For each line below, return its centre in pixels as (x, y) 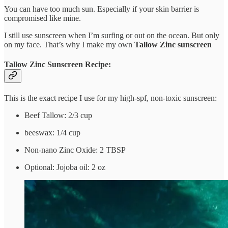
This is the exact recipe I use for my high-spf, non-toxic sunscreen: (110, 98)
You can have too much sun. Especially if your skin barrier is (102, 9)
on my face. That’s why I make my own (69, 44)
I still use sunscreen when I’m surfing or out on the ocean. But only (112, 35)
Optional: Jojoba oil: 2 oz (65, 167)
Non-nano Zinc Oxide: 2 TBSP (75, 150)
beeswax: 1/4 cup (52, 133)
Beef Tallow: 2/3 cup (58, 116)
